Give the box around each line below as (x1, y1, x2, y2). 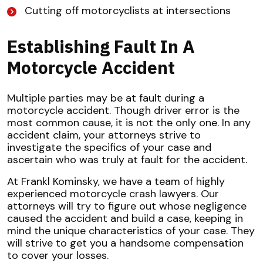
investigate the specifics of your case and (7, 140, 211, 155)
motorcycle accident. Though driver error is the (7, 103, 240, 118)
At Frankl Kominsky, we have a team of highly (7, 174, 225, 189)
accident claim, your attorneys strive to (7, 128, 201, 143)
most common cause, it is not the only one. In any (7, 116, 251, 130)
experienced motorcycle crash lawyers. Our (7, 187, 219, 201)
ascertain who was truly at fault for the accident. (7, 153, 247, 167)
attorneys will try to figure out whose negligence (7, 199, 247, 214)
